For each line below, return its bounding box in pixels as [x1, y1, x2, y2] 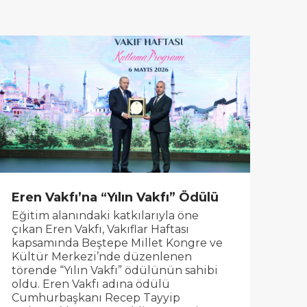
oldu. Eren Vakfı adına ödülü [12, 278, 171, 291]
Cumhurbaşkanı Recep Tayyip [12, 291, 181, 305]
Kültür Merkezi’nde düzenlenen [12, 250, 193, 264]
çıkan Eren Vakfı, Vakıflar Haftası [12, 223, 190, 236]
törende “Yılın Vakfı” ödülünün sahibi [12, 264, 219, 278]
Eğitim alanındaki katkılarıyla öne [12, 209, 199, 223]
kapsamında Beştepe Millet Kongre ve [12, 236, 223, 250]
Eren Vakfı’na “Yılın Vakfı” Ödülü [12, 189, 219, 205]
